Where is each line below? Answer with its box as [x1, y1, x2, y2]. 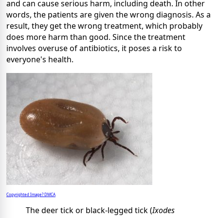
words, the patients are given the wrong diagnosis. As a [6, 9, 211, 20]
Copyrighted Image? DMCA [6, 192, 55, 198]
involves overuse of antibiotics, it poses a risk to [6, 43, 182, 54]
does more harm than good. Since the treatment [6, 32, 185, 43]
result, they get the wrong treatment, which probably [6, 20, 202, 32]
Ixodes [152, 205, 175, 216]
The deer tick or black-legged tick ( [26, 205, 152, 216]
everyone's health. [6, 54, 73, 65]
